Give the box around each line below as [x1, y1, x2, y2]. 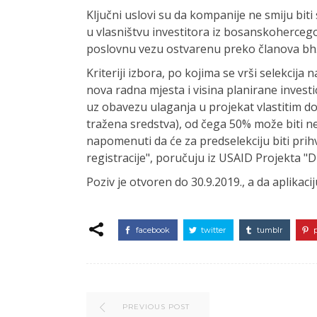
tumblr [257, 224, 282, 235]
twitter [201, 224, 226, 235]
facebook [136, 224, 170, 235]
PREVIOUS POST [122, 301, 190, 311]
